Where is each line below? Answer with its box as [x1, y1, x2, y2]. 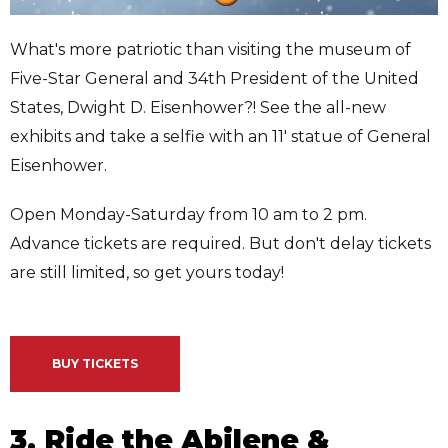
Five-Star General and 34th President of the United [10, 69, 419, 89]
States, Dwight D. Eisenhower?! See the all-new [10, 98, 386, 118]
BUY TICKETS [52, 356, 138, 372]
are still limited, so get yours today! [10, 263, 288, 283]
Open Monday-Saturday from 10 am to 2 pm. [10, 205, 367, 225]
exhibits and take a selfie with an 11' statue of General [10, 127, 431, 147]
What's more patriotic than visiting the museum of [10, 40, 411, 60]
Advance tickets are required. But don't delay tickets [10, 234, 431, 254]
